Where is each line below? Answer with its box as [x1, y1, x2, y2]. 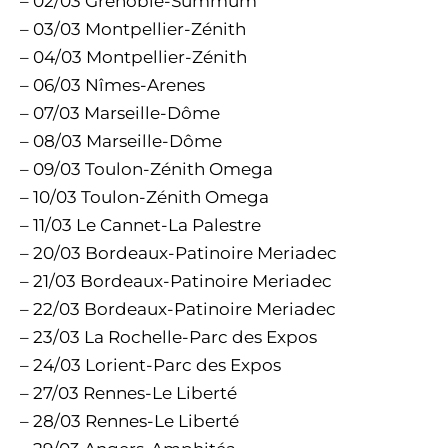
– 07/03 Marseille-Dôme [20, 103, 220, 123]
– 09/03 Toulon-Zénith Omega [20, 159, 273, 179]
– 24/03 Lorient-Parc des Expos [20, 355, 281, 375]
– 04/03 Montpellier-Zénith [20, 47, 247, 67]
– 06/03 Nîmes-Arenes [20, 75, 205, 95]
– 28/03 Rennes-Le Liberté [20, 411, 239, 431]
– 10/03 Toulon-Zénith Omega [20, 187, 269, 207]
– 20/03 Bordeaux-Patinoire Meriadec [20, 243, 337, 263]
